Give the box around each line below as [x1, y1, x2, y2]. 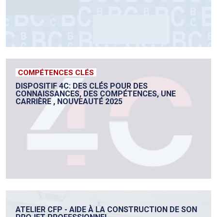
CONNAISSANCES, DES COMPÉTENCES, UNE [15, 89, 176, 99]
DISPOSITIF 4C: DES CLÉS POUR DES [15, 81, 148, 91]
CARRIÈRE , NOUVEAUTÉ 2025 [15, 97, 123, 107]
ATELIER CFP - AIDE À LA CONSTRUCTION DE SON [15, 205, 197, 215]
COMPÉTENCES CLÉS [18, 68, 94, 77]
